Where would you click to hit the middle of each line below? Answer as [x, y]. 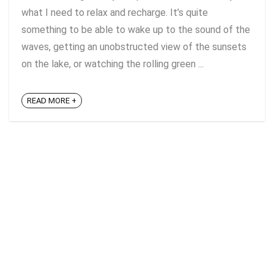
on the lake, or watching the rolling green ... [113, 64]
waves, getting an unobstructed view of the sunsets [134, 47]
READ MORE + [52, 101]
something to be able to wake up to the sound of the [136, 30]
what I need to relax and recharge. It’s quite [115, 13]
